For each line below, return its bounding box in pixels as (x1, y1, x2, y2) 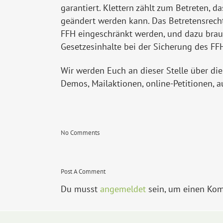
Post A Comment (61, 167, 106, 176)
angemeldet (100, 183, 146, 195)
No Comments (61, 128, 100, 137)
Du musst (61, 183, 100, 195)
